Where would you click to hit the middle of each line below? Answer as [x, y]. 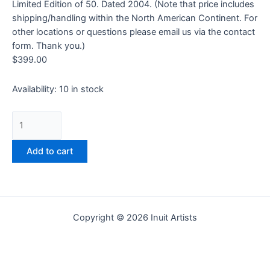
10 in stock [81, 89]
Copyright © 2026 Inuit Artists [135, 218]
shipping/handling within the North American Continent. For [135, 18]
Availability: [34, 89]
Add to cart [50, 151]
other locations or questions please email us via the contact [133, 32]
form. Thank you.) [49, 46]
